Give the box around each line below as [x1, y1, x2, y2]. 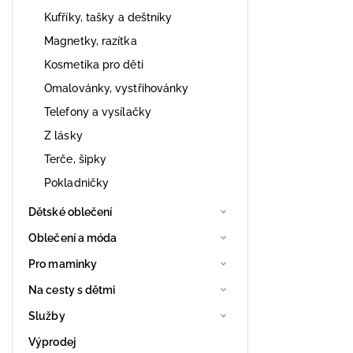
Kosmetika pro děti [44, 58, 143, 71]
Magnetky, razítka [44, 34, 137, 47]
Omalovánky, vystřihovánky [44, 81, 189, 95]
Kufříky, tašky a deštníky [44, 10, 173, 24]
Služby [28, 309, 65, 322]
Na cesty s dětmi [28, 283, 116, 296]
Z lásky [44, 128, 83, 142]
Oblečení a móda [28, 231, 117, 244]
